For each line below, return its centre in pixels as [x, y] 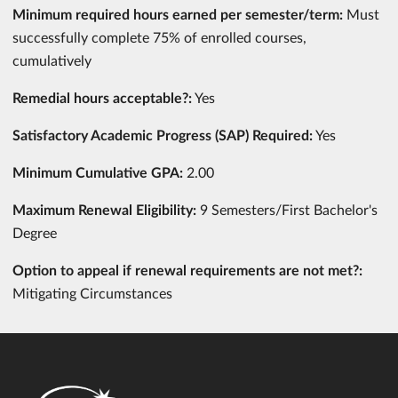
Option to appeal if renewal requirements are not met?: [187, 270]
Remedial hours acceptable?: [102, 97]
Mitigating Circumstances [92, 293]
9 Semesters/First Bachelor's [289, 209]
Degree [35, 232]
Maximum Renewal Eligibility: [106, 209]
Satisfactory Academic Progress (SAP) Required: [163, 135]
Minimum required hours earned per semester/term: [179, 14]
